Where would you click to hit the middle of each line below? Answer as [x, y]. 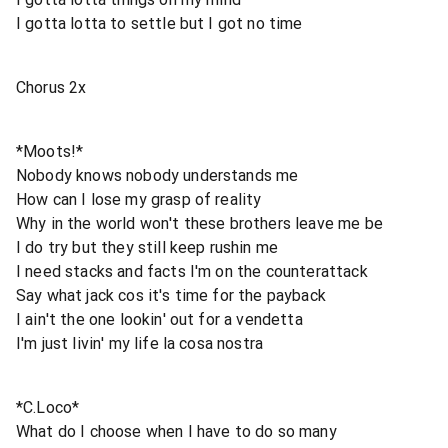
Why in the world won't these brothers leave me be [199, 223]
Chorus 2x [51, 87]
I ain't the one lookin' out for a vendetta [159, 319]
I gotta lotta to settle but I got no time [159, 23]
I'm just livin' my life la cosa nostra [140, 343]
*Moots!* [50, 151]
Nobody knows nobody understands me [157, 175]
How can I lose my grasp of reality [139, 199]
